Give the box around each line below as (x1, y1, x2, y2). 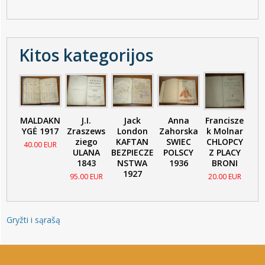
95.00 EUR (69, 171, 103, 182)
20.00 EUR (208, 171, 241, 182)
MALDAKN (20, 114, 61, 126)
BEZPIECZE (111, 146, 154, 158)
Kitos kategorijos (19, 44, 153, 67)
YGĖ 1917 (22, 125, 59, 137)
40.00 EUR (24, 139, 57, 150)
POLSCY (163, 146, 194, 158)
